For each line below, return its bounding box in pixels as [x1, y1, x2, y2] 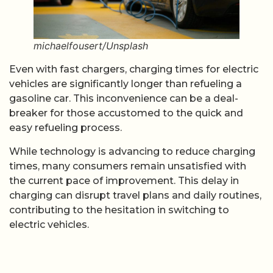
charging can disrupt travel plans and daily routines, [9, 189, 261, 201]
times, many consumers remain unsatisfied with [9, 160, 246, 172]
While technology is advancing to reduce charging [9, 145, 255, 157]
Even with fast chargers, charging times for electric [9, 63, 258, 76]
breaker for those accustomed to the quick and [9, 107, 243, 119]
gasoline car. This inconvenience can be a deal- [9, 93, 238, 105]
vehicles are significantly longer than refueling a [9, 78, 242, 90]
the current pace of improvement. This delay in [9, 174, 239, 186]
